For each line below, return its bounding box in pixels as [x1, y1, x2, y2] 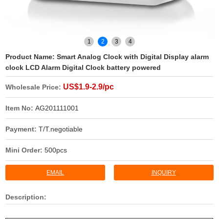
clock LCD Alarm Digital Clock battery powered [5, 64, 161, 72]
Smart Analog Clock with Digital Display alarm [57, 53, 209, 61]
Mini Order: [5, 146, 45, 154]
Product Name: [5, 53, 57, 61]
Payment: [5, 125, 39, 133]
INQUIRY [151, 169, 176, 176]
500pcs [44, 146, 67, 154]
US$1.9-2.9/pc [63, 83, 114, 91]
